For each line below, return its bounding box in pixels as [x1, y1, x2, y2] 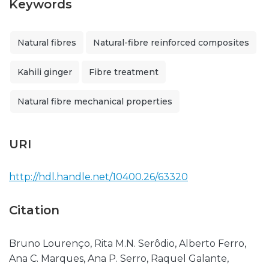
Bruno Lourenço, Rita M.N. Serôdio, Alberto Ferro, [9, 238, 246, 249]
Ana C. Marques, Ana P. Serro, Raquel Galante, [9, 253, 229, 264]
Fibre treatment [89, 67, 159, 77]
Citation [9, 203, 59, 217]
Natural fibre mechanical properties [17, 96, 172, 107]
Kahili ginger [17, 67, 72, 77]
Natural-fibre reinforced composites [93, 37, 249, 48]
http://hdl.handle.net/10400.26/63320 [9, 171, 188, 183]
